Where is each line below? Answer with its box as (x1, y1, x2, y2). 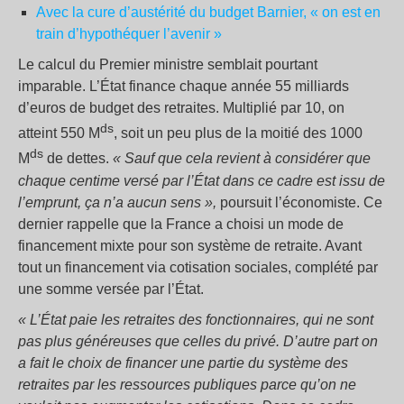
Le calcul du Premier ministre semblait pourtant (18, 57, 317, 72)
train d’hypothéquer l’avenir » (36, 26, 222, 41)
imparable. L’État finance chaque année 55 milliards (18, 78, 349, 94)
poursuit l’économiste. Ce (216, 194, 382, 210)
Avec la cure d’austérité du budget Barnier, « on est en (36, 5, 381, 20)
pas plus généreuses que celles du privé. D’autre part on (18, 333, 378, 349)
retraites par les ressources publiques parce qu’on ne (18, 376, 356, 392)
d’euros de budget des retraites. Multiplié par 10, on (18, 100, 344, 115)
